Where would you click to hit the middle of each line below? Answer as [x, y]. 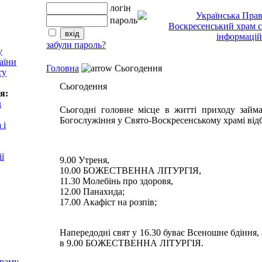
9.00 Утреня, [85, 160]
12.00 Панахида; [92, 192]
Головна [63, 68]
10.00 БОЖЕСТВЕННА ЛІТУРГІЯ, [130, 170]
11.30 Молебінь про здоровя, [116, 181]
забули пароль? [76, 45]
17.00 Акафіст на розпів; [108, 202]
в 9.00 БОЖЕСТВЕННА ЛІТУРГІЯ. [132, 243]
